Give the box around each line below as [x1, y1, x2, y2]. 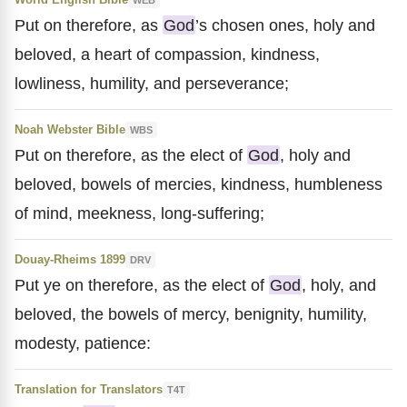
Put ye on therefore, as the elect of [15, 275, 269, 294]
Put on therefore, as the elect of [15, 145, 247, 164]
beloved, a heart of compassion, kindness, [15, 45, 320, 64]
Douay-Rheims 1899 [15, 253, 125, 266]
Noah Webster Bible [15, 123, 125, 136]
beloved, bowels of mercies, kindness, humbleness [15, 174, 382, 194]
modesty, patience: [15, 333, 151, 352]
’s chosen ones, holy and [195, 15, 375, 35]
